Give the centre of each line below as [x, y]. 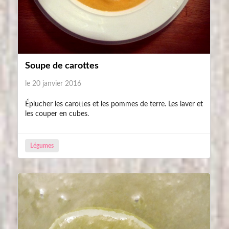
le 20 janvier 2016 [53, 84]
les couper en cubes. [57, 114]
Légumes [42, 146]
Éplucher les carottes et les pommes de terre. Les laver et [114, 104]
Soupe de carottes [62, 66]
